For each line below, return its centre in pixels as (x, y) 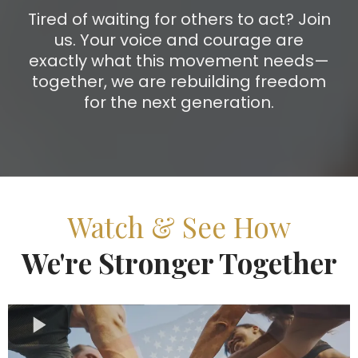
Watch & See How (179, 226)
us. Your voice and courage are (179, 40)
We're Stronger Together (179, 262)
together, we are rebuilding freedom (179, 81)
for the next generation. (179, 102)
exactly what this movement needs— (179, 60)
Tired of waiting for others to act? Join (179, 19)
